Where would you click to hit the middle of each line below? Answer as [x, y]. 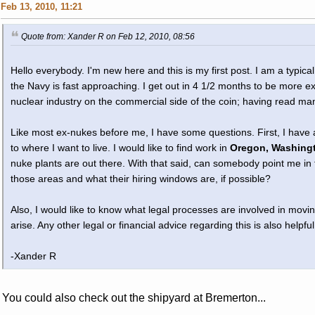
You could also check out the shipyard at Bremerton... [134, 297]
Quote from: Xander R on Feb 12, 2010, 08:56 [108, 36]
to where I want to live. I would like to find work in [120, 148]
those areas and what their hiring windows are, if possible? [140, 179]
